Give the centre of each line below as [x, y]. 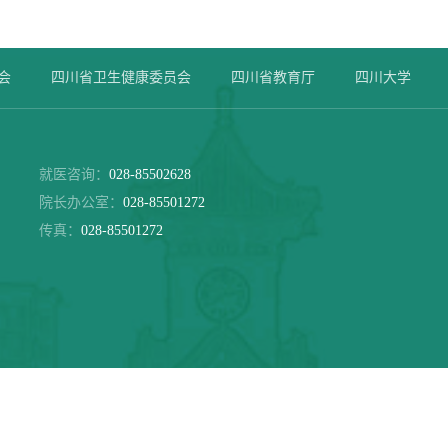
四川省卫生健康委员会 [121, 77]
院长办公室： [81, 202]
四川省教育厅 [273, 77]
